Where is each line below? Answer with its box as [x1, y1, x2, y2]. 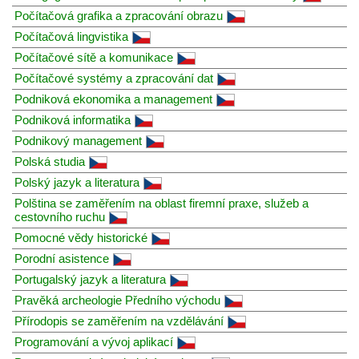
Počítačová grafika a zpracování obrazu [14, 8, 223, 22]
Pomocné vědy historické [14, 230, 147, 244]
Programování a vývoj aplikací [14, 334, 173, 349]
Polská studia [14, 154, 85, 168]
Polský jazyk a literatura [14, 175, 139, 189]
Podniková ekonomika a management [14, 91, 212, 106]
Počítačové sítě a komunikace [14, 50, 173, 64]
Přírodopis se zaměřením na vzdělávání [14, 313, 224, 328]
